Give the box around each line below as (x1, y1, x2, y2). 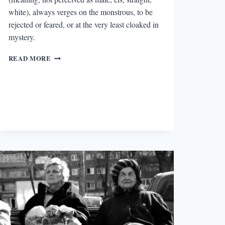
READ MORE (8, 53, 51, 63)
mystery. (8, 31, 35, 42)
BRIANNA (50, 121, 83, 131)
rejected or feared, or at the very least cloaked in (8, 19, 159, 30)
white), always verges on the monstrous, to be (8, 6, 153, 17)
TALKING (50, 101, 83, 110)
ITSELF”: (50, 91, 82, 100)
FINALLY (50, 71, 82, 80)
